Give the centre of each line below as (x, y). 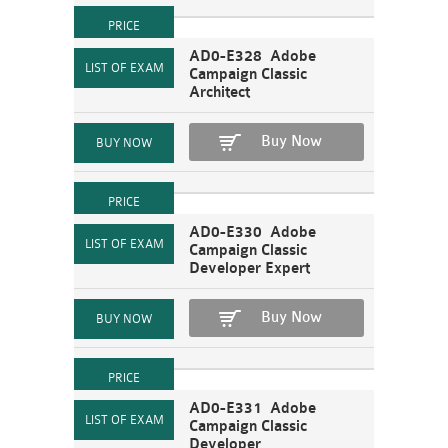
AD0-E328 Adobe (252, 56)
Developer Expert (249, 268)
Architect (219, 92)
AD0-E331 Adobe (252, 408)
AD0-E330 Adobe (252, 232)
